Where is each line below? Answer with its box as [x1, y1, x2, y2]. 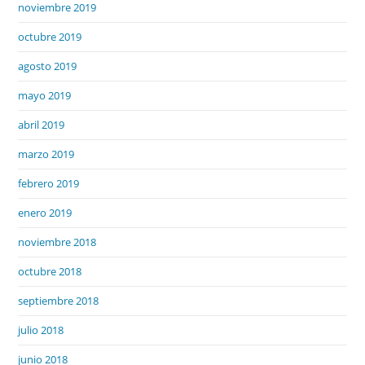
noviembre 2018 [18, 234, 97, 249]
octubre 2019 [18, 29, 82, 44]
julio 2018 [18, 322, 64, 337]
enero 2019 [18, 204, 73, 220]
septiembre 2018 [18, 292, 99, 308]
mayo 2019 [18, 87, 72, 103]
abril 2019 [18, 117, 65, 132]
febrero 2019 [18, 175, 80, 191]
